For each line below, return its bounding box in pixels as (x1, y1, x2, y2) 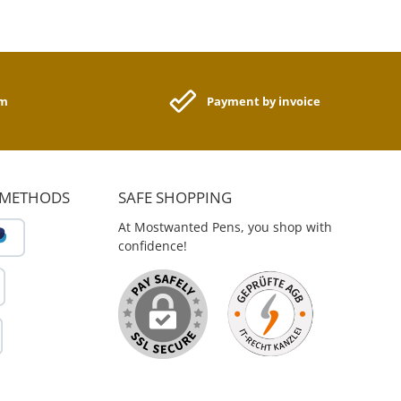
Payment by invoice (207, 92, 321, 109)
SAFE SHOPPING (118, 187, 232, 209)
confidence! (118, 237, 187, 255)
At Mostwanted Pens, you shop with (118, 218, 332, 236)
